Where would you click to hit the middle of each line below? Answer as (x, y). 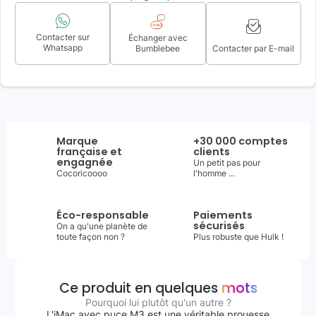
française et (89, 152)
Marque (77, 141)
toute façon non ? (91, 236)
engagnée (85, 162)
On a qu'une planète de (102, 226)
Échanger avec (158, 38)
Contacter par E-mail (254, 48)
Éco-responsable (103, 215)
